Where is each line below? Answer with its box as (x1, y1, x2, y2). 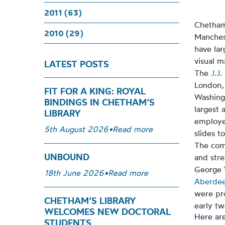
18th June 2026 (44, 168, 104, 178)
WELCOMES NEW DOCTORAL (44, 206, 171, 217)
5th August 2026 (44, 124, 108, 134)
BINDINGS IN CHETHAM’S (44, 96, 155, 108)
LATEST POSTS (44, 58, 109, 70)
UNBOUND (44, 151, 89, 163)
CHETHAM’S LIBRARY (44, 195, 136, 206)
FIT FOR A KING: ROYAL (44, 85, 146, 97)
